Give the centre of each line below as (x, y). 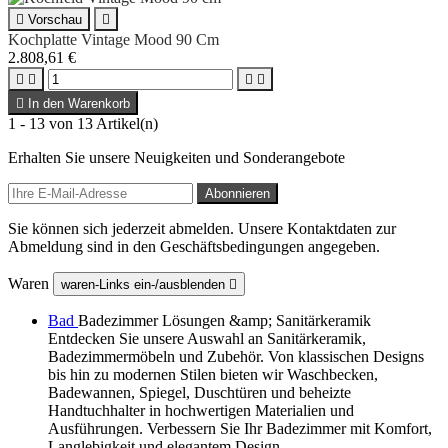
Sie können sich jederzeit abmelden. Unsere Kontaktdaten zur (202, 228)
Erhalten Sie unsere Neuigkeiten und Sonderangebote (176, 157)
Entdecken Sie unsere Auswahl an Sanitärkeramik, (207, 338)
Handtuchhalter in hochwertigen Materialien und (201, 410)
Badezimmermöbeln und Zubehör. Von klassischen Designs (236, 356)
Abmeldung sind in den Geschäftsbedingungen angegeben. (194, 246)
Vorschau (55, 19)
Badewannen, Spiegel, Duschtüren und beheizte (199, 392)
